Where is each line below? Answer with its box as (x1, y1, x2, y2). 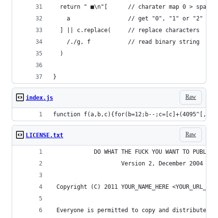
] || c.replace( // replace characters (53, 26, 200, 34)
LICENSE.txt (26, 131, 63, 139)
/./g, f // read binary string (53, 38, 203, 45)
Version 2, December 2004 (53, 160, 203, 167)
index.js (26, 94, 53, 101)
